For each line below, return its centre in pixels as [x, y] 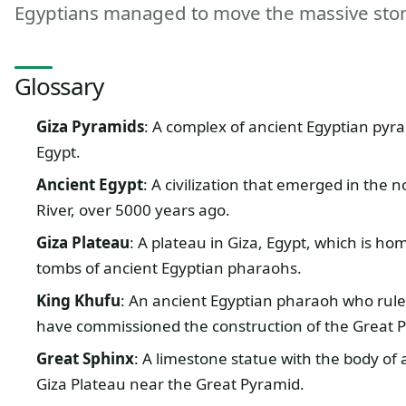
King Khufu [78, 300]
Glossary [59, 86]
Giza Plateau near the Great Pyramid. [170, 384]
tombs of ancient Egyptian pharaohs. [169, 268]
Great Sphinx [85, 358]
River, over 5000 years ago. [133, 210]
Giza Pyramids [90, 126]
